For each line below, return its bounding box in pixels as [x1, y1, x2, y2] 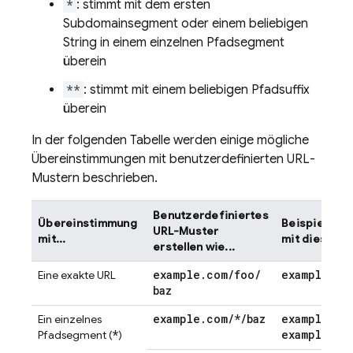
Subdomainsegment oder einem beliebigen [63, 16, 308, 32]
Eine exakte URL [38, 268, 116, 282]
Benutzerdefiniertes [153, 208, 269, 222]
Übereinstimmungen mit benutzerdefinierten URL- [32, 151, 315, 167]
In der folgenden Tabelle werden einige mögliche [32, 132, 309, 148]
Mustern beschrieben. [32, 170, 158, 186]
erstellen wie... [153, 240, 235, 254]
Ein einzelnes [38, 312, 102, 326]
